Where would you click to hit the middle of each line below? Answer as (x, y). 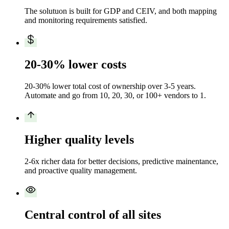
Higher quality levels (79, 139)
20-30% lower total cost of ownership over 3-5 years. (110, 86)
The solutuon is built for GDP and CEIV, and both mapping (121, 11)
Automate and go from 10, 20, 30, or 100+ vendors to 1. (115, 95)
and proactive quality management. (81, 170)
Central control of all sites (93, 214)
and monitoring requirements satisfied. (86, 20)
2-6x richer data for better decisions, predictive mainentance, (121, 161)
